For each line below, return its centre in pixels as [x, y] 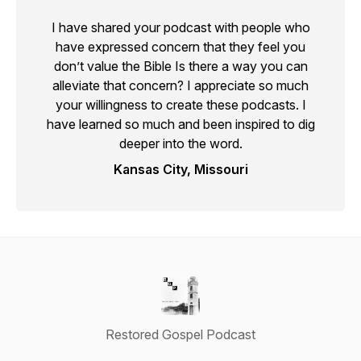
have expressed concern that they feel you [180, 47]
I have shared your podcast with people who [180, 27]
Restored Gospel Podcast [180, 334]
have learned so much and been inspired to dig [180, 124]
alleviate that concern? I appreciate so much [180, 85]
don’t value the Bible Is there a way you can [180, 66]
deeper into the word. [180, 143]
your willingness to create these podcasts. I [180, 105]
